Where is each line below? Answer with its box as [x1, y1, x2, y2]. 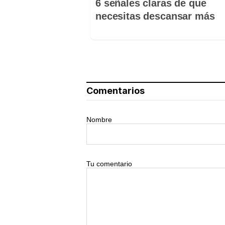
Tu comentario [86, 159, 132, 168]
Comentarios [86, 85, 145, 96]
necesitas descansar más [95, 10, 215, 22]
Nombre [86, 115, 112, 124]
